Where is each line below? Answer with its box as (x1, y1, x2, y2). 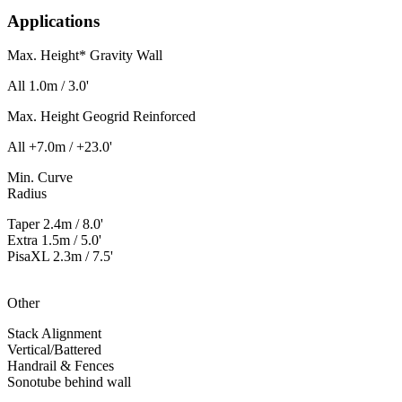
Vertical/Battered (7, 342, 101, 358)
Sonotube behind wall (7, 374, 131, 390)
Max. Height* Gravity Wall (7, 48, 162, 64)
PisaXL (7, 249, 49, 265)
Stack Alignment (7, 326, 101, 342)
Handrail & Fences (7, 358, 114, 374)
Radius (7, 186, 47, 202)
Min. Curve (7, 170, 73, 186)
